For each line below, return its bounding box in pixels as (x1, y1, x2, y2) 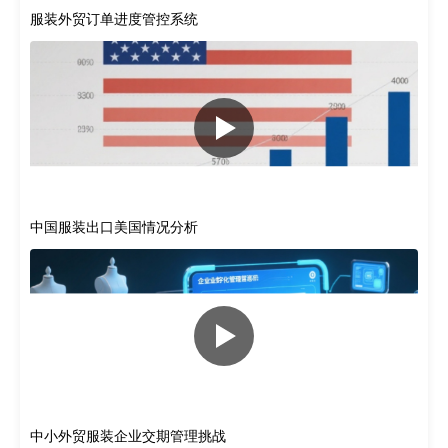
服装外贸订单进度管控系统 (30, 11, 198, 27)
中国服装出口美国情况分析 (30, 219, 198, 235)
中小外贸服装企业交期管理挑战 (30, 428, 226, 444)
